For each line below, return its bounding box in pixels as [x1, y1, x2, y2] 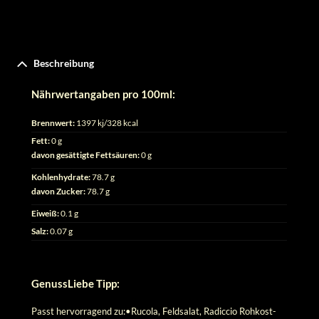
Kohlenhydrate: [31, 172, 91, 182]
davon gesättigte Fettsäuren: [31, 150, 140, 159]
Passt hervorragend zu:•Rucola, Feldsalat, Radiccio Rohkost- [31, 305, 277, 317]
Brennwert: [31, 117, 75, 127]
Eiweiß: [31, 208, 60, 218]
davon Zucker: [31, 186, 86, 196]
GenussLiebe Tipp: [31, 277, 120, 291]
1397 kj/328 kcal [75, 117, 139, 127]
